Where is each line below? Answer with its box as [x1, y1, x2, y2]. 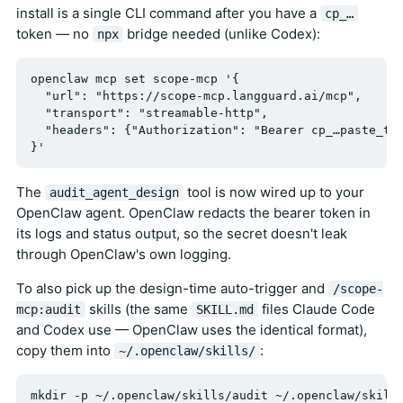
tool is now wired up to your [184, 183, 364, 201]
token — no [16, 24, 93, 42]
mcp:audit [16, 301, 81, 317]
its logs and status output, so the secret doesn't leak [16, 224, 347, 242]
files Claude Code [258, 300, 375, 318]
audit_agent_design [49, 184, 179, 200]
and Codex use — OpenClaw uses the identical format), [16, 320, 367, 338]
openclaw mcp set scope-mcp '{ [31, 71, 239, 85]
